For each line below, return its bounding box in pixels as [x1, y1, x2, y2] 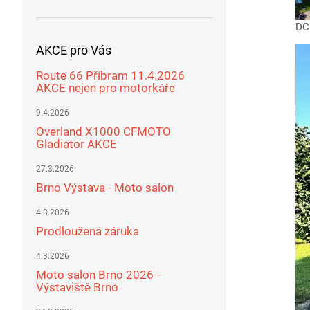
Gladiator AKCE [36, 136, 117, 151]
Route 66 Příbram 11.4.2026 [36, 68, 185, 82]
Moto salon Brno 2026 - [36, 267, 160, 282]
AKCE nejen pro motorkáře [36, 80, 175, 95]
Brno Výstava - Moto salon [36, 180, 174, 194]
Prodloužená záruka [36, 224, 139, 238]
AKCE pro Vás [36, 42, 111, 57]
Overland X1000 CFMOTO [36, 124, 171, 138]
